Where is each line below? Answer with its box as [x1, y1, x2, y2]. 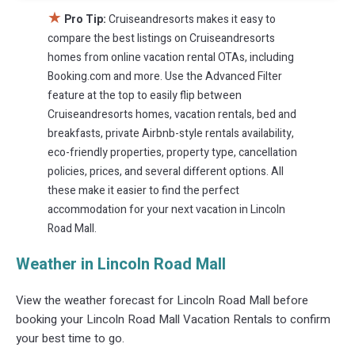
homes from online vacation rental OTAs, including [48, 48, 294, 66]
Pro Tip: [64, 10, 106, 28]
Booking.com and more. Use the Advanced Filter [48, 67, 282, 85]
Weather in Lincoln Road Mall [16, 252, 226, 276]
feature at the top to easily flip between [48, 86, 242, 104]
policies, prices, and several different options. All [48, 162, 284, 180]
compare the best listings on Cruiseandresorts [48, 29, 275, 47]
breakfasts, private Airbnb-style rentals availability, [48, 124, 294, 142]
